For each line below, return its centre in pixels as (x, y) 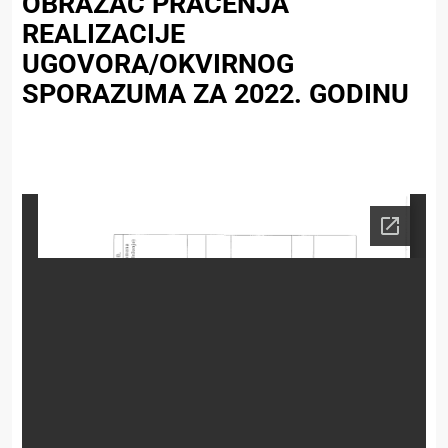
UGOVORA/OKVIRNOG (158, 64)
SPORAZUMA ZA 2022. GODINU (215, 94)
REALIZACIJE (103, 34)
